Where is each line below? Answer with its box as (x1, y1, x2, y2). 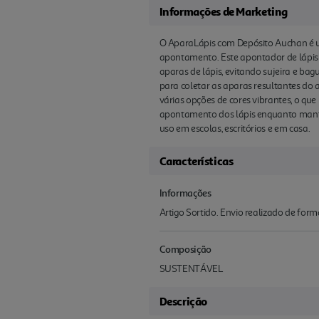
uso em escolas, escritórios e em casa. (159, 122, 310, 135)
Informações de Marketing (159, 4, 288, 19)
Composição (159, 242, 212, 255)
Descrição (159, 293, 207, 308)
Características (159, 153, 234, 168)
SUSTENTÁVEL (159, 262, 223, 275)
